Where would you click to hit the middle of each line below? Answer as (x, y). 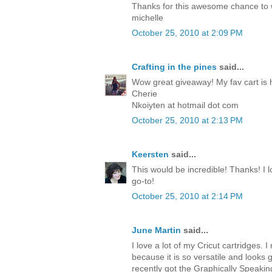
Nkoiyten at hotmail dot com (185, 105)
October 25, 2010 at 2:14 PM (187, 196)
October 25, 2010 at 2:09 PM (187, 32)
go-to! (143, 181)
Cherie (144, 93)
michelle (148, 17)
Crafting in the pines (174, 66)
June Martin (156, 230)
